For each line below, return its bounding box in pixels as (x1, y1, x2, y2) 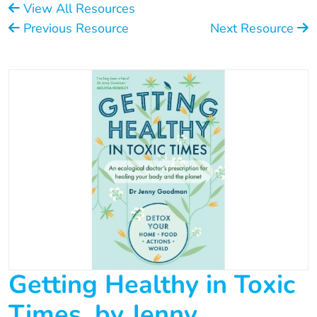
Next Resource (210, 20, 297, 38)
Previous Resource (20, 20, 129, 38)
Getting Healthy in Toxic (8, 267, 295, 302)
